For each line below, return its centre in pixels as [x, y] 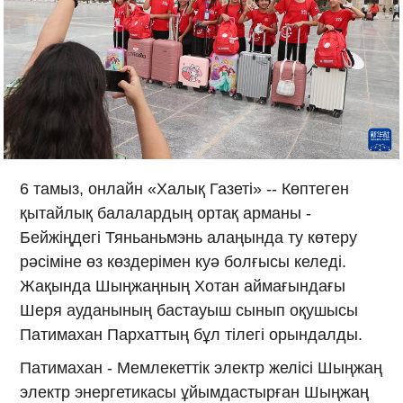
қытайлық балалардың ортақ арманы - [166, 213]
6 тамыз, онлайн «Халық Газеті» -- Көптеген [185, 188]
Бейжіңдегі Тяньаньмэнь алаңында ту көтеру [189, 237]
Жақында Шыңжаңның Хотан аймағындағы [183, 286]
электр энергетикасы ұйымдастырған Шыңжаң [195, 392]
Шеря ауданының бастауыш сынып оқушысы [189, 310]
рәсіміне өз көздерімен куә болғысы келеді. [184, 261]
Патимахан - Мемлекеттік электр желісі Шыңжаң [201, 367]
